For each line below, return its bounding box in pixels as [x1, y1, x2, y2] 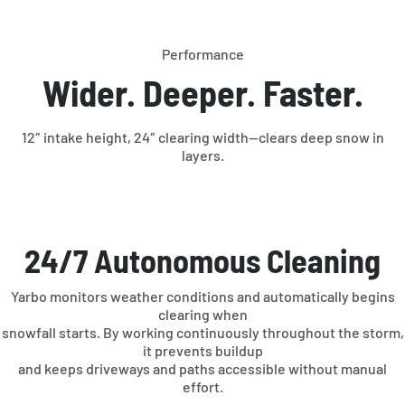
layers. [181, 146, 224, 164]
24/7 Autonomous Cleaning [24, 240, 381, 279]
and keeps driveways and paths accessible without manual [18, 359, 387, 377]
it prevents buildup [142, 341, 263, 359]
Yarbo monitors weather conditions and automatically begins [10, 287, 395, 305]
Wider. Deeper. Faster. [42, 70, 363, 114]
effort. [182, 377, 223, 395]
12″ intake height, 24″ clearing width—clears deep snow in [21, 127, 384, 146]
